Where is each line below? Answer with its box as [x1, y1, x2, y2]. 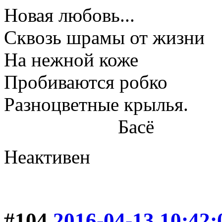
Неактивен [4, 146, 90, 168]
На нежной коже [4, 49, 138, 71]
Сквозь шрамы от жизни [4, 27, 205, 49]
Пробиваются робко [4, 71, 167, 93]
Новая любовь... [4, 4, 135, 26]
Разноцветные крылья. [4, 94, 188, 115]
